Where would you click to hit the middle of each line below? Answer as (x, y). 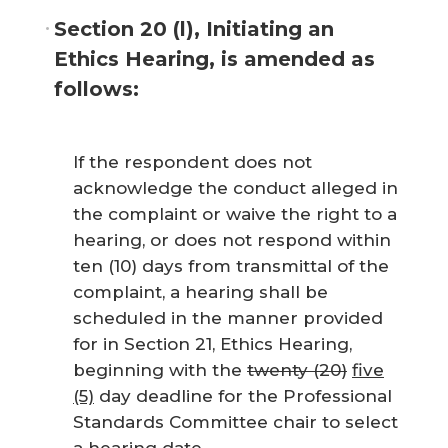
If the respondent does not (192, 162)
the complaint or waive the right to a (235, 214)
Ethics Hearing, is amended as (214, 58)
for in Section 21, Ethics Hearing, (212, 344)
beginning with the (160, 370)
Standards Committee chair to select (235, 422)
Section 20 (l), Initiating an (194, 28)
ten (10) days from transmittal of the (231, 266)
